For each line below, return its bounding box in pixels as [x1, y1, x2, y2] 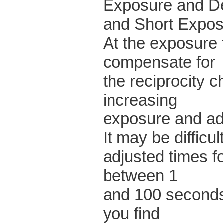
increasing [103, 91, 177, 109]
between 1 [103, 166, 178, 185]
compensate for [103, 53, 215, 71]
